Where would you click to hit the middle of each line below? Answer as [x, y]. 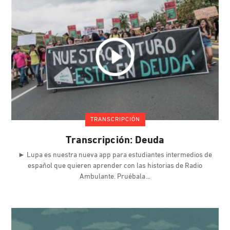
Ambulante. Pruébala [113, 177]
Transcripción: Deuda [115, 141]
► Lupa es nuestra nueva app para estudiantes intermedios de [115, 156]
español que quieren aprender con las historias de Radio [115, 166]
